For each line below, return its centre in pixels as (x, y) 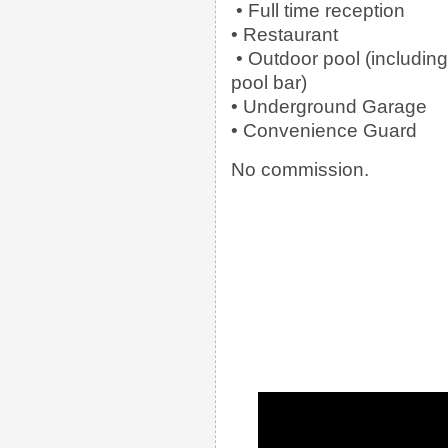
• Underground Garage (329, 106)
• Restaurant (284, 34)
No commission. (300, 169)
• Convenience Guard (324, 130)
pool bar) (269, 82)
